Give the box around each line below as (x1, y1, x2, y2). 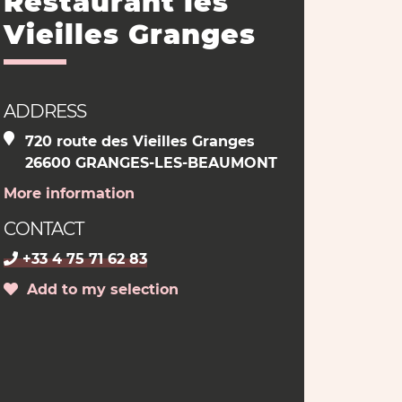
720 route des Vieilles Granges (24, 133, 255, 150)
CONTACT (3, 218, 83, 240)
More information (3, 185, 135, 202)
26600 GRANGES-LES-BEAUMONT (24, 154, 277, 171)
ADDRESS (3, 100, 86, 122)
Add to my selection (17, 281, 179, 298)
